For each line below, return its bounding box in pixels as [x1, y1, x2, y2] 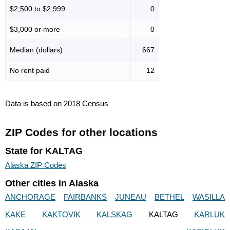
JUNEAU [115, 193, 146, 202]
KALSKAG [97, 210, 132, 219]
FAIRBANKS [64, 193, 107, 202]
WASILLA [193, 193, 225, 202]
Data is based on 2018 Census [5, 99, 108, 108]
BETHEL [155, 193, 184, 202]
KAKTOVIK [42, 210, 81, 219]
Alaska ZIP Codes [5, 160, 66, 169]
